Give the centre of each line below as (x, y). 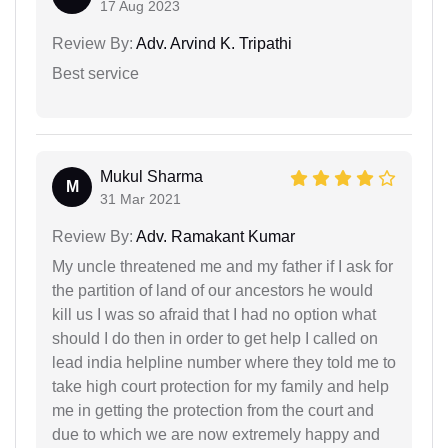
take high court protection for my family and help (220, 386)
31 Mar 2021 (140, 198)
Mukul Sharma (151, 176)
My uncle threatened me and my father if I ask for (222, 266)
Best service (95, 73)
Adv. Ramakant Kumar (214, 236)
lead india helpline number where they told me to (224, 362)
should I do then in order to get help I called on (215, 338)
